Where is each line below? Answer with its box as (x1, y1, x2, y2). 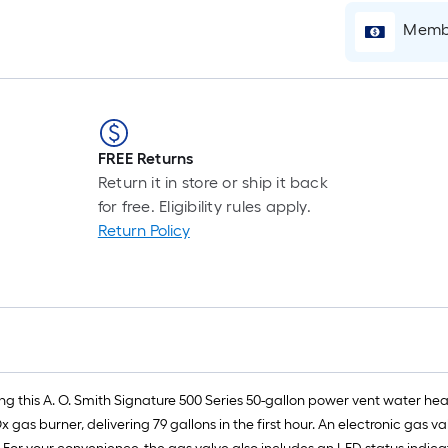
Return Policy (97, 221, 190, 240)
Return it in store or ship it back (97, 173, 328, 192)
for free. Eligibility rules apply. (97, 197, 311, 216)
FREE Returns (97, 149, 194, 168)
